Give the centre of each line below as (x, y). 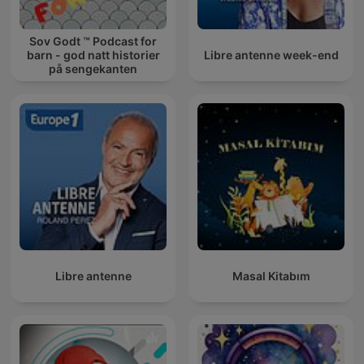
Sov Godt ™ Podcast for (93, 41)
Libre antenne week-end (271, 55)
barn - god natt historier (93, 55)
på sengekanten (93, 69)
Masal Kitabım (271, 276)
